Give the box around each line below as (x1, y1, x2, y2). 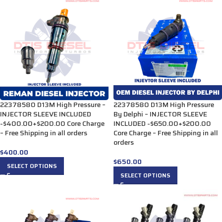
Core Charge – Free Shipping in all (113, 127, 218, 138)
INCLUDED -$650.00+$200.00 (113, 117, 211, 129)
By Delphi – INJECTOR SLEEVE (113, 108, 207, 119)
